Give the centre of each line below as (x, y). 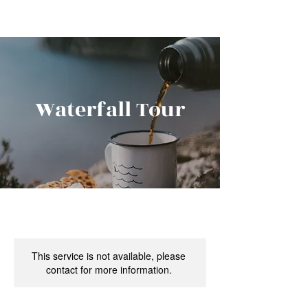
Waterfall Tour (110, 110)
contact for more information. (109, 269)
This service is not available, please (109, 256)
